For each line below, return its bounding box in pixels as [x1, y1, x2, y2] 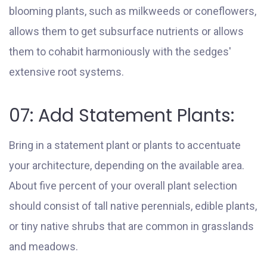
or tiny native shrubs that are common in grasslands [9, 219, 254, 232]
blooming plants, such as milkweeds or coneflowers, [9, 4, 256, 17]
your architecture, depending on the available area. [9, 159, 244, 172]
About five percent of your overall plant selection [9, 179, 237, 192]
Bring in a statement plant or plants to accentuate [9, 138, 241, 151]
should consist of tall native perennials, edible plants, [9, 199, 257, 212]
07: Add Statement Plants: [9, 103, 234, 128]
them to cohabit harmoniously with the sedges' [9, 45, 231, 58]
